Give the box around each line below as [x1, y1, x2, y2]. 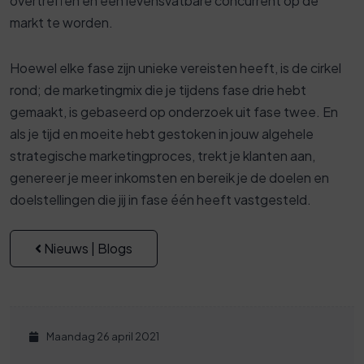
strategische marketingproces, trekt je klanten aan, [10, 147, 315, 165]
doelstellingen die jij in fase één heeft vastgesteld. [10, 191, 311, 209]
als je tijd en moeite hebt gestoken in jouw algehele [10, 125, 314, 143]
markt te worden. [10, 14, 113, 32]
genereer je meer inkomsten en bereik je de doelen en [10, 169, 329, 187]
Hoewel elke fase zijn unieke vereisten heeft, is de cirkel [10, 59, 341, 77]
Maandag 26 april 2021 [45, 330, 159, 344]
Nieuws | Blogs [41, 240, 132, 258]
